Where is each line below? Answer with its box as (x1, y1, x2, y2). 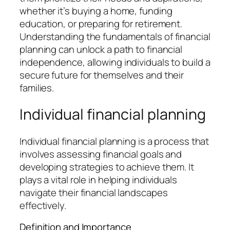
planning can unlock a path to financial (20, 42, 183, 56)
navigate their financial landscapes (20, 186, 168, 200)
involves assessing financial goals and (20, 147, 182, 161)
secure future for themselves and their (20, 68, 184, 82)
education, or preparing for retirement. (20, 16, 183, 30)
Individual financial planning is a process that (20, 135, 209, 148)
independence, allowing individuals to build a (20, 55, 210, 69)
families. (20, 81, 54, 94)
